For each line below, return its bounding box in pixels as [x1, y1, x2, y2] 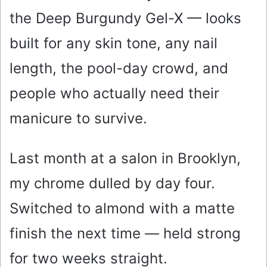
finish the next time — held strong [10, 225, 241, 243]
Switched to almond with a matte [10, 200, 235, 218]
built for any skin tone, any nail [10, 35, 218, 52]
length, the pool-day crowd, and [10, 60, 228, 77]
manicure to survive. [10, 110, 147, 128]
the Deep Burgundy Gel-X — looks [10, 10, 241, 27]
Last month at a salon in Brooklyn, [10, 150, 241, 167]
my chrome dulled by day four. [10, 175, 215, 193]
